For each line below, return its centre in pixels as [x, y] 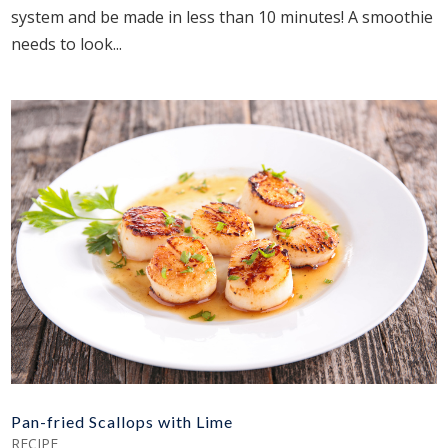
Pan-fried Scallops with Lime [122, 422]
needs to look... [67, 44]
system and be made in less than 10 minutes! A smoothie [222, 17]
